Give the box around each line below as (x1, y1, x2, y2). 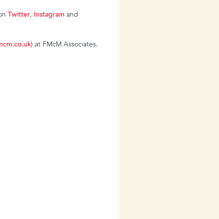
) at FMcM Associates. (31, 42, 98, 49)
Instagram (34, 12, 65, 19)
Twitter (8, 12, 30, 19)
